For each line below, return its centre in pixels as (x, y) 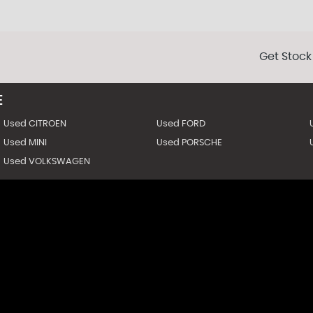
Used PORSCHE (189, 143)
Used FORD (181, 124)
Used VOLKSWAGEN (46, 162)
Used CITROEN (35, 124)
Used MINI (25, 143)
